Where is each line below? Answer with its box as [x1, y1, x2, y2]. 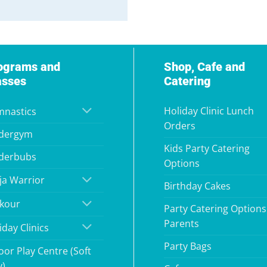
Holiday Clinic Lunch [163, 104, 254, 117]
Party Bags [163, 239, 212, 253]
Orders [163, 119, 195, 132]
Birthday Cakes [163, 179, 231, 193]
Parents [163, 216, 199, 230]
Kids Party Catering [163, 141, 250, 155]
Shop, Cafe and [163, 59, 245, 74]
